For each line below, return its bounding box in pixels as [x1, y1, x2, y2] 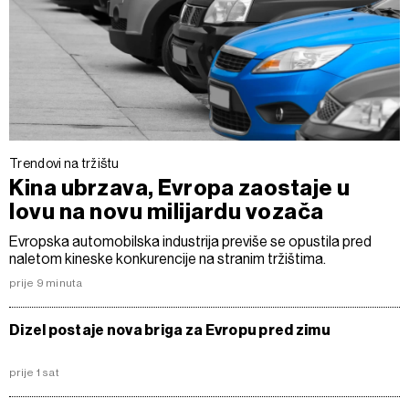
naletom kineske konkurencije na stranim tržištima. [9, 250, 326, 267]
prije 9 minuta [9, 277, 83, 289]
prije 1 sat [9, 366, 59, 379]
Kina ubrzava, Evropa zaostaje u [9, 175, 351, 201]
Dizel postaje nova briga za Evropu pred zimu [9, 321, 330, 339]
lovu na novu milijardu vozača [9, 199, 324, 225]
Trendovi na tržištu [9, 156, 120, 171]
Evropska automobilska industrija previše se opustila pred [9, 233, 372, 250]
